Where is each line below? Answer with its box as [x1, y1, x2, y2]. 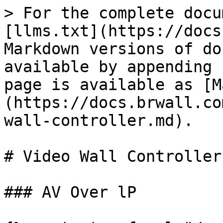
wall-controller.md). [4, 111, 193, 129]
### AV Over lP [4, 183, 136, 201]
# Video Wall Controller [4, 147, 222, 165]
